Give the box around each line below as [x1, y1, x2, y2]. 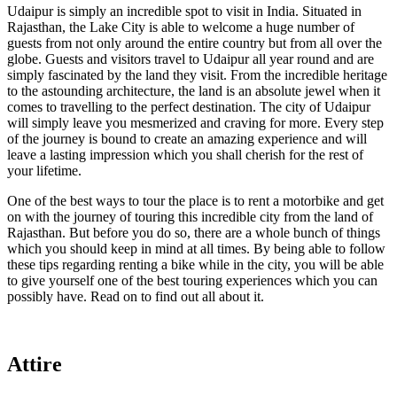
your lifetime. [7, 163, 82, 179]
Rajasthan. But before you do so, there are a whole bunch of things [7, 225, 380, 241]
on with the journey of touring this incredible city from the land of [7, 209, 373, 225]
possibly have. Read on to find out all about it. [7, 289, 264, 305]
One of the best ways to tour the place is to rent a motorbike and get [7, 193, 384, 209]
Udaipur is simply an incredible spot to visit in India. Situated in [7, 4, 362, 19]
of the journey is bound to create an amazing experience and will [7, 131, 367, 147]
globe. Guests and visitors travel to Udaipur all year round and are [7, 51, 374, 67]
